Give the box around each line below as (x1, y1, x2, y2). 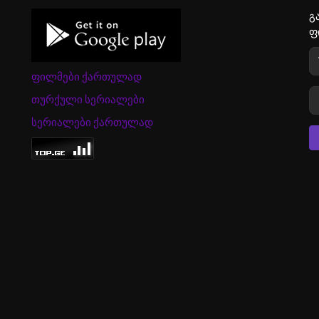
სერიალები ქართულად (31, 116, 153, 130)
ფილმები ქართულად (31, 70, 142, 84)
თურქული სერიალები (31, 93, 145, 107)
